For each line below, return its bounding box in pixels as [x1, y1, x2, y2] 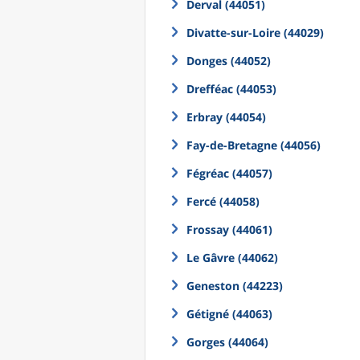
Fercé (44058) [186, 194, 260, 209]
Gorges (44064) [186, 334, 268, 350]
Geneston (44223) [186, 278, 283, 293]
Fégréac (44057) [186, 166, 272, 181]
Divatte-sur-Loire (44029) [186, 25, 324, 40]
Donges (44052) [186, 53, 271, 68]
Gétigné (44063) [186, 306, 272, 321]
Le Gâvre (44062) [186, 250, 278, 265]
